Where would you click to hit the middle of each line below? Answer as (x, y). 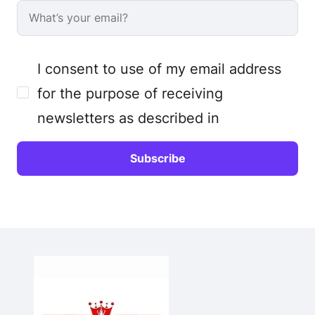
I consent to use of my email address (159, 69)
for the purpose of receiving (130, 93)
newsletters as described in (128, 118)
